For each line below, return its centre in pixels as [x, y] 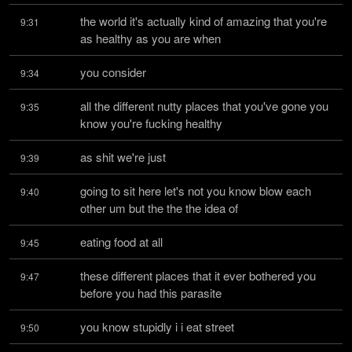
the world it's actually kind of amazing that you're [203, 21]
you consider [113, 72]
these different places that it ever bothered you [198, 275]
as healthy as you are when [150, 38]
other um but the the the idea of [159, 208]
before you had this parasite [151, 293]
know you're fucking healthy [151, 123]
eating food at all [121, 242]
